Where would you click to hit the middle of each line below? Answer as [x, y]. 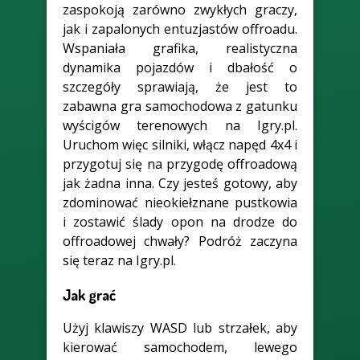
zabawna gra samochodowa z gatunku [180, 106]
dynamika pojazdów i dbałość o [180, 67]
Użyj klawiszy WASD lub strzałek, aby [180, 328]
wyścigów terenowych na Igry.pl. [180, 125]
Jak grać [89, 294]
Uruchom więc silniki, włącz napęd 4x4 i [180, 144]
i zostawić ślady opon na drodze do [180, 221]
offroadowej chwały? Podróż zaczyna [180, 241]
